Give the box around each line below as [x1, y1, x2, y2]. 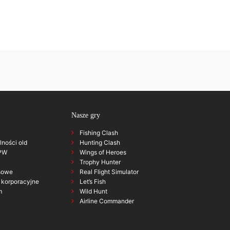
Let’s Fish [80, 177, 106, 185]
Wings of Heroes [80, 148, 127, 156]
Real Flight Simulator [80, 167, 139, 176]
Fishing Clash [80, 128, 119, 137]
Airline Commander [80, 197, 135, 205]
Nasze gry [71, 111, 101, 119]
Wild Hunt [80, 187, 108, 195]
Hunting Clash [80, 138, 121, 146]
